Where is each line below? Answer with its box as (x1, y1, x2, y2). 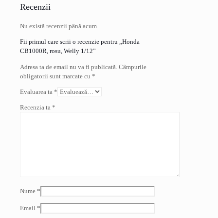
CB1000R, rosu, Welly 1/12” (20, 47, 96, 55)
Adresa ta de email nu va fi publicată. (20, 63, 117, 71)
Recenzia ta (20, 104, 52, 111)
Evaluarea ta (20, 88, 54, 96)
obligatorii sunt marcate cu (20, 73, 92, 80)
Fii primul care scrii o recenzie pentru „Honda (20, 38, 140, 46)
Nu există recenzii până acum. (20, 22, 98, 30)
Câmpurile (119, 63, 146, 71)
